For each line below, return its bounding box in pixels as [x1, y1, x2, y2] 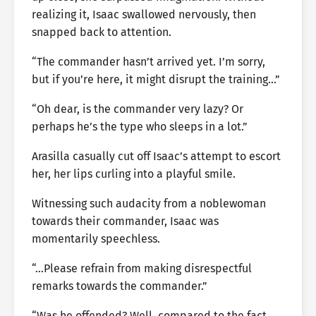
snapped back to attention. [32, 25, 171, 39]
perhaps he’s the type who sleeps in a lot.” [32, 120, 248, 133]
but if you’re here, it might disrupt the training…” [32, 73, 280, 86]
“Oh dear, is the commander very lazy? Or [32, 102, 243, 116]
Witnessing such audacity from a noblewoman [32, 197, 266, 210]
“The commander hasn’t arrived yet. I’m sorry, [32, 55, 265, 68]
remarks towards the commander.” [32, 279, 207, 293]
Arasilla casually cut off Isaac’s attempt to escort [32, 150, 281, 163]
